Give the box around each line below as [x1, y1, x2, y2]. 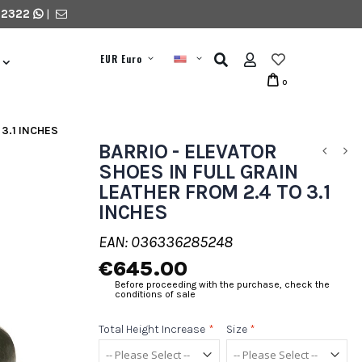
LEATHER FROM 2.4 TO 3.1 [99, 180, 330, 204]
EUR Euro [100, 53, 142, 65]
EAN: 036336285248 [99, 233, 233, 251]
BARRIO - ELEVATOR [99, 140, 277, 163]
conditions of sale [115, 288, 196, 300]
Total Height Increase [99, 322, 206, 337]
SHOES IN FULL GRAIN [99, 160, 298, 183]
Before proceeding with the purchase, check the [115, 279, 330, 290]
